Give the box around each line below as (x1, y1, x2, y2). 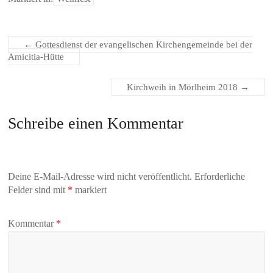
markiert (73, 184, 107, 195)
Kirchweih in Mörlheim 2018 (126, 82, 240, 93)
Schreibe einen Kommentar (8, 115, 184, 133)
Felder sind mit (8, 184, 68, 195)
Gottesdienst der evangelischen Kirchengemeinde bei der (33, 40, 253, 50)
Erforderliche (194, 171, 246, 182)
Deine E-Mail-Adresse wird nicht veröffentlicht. (8, 171, 193, 182)
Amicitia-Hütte (8, 52, 65, 62)
